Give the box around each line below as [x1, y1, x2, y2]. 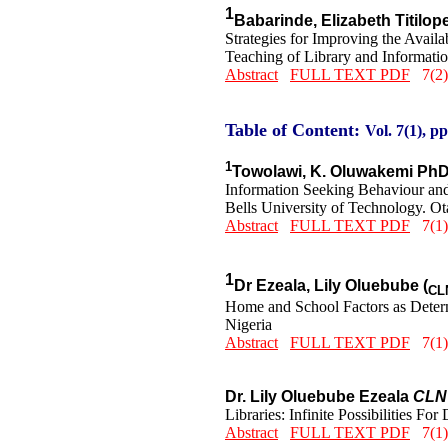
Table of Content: [225, 119, 360, 140]
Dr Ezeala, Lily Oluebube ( [234, 277, 428, 295]
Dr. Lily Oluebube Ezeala [225, 388, 413, 406]
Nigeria [225, 316, 272, 334]
